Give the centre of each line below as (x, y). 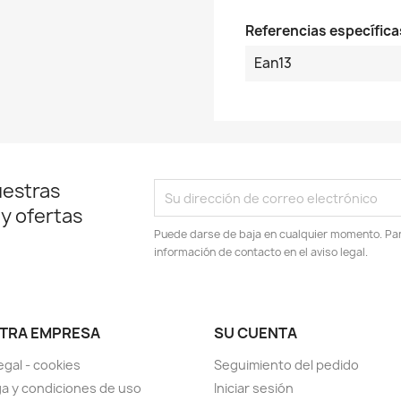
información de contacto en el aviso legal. (261, 252)
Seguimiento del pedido (286, 365)
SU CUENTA (256, 333)
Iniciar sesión (254, 388)
